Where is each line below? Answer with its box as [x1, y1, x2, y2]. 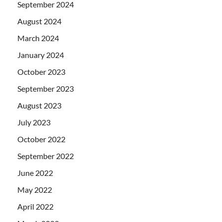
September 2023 [17, 83, 74, 93]
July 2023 [17, 117, 51, 127]
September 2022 [17, 151, 74, 161]
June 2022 [17, 167, 53, 177]
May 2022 [17, 184, 52, 194]
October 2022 [17, 134, 65, 144]
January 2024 [17, 50, 64, 59]
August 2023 [17, 100, 61, 110]
